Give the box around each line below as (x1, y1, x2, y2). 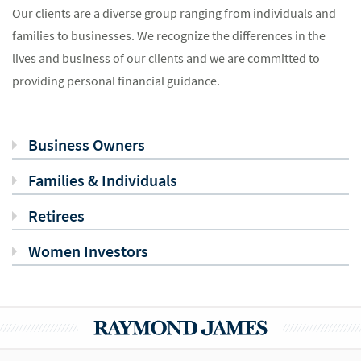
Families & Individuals (28, 170, 177, 190)
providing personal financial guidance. (12, 73, 220, 89)
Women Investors (28, 241, 148, 261)
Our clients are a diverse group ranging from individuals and (12, 5, 336, 21)
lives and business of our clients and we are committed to (12, 50, 320, 66)
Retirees (28, 205, 85, 226)
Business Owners (28, 135, 145, 155)
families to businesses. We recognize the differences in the (12, 27, 326, 44)
